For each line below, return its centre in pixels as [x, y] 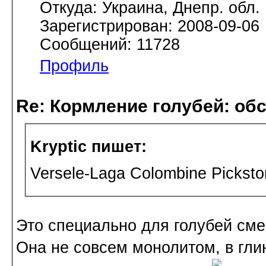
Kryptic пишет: [88, 147]
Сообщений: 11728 [110, 45]
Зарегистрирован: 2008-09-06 [150, 26]
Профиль [74, 66]
